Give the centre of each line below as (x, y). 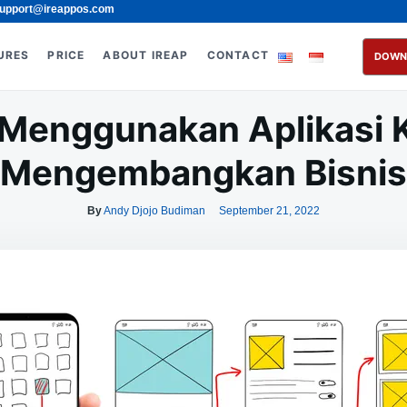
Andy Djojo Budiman (154, 211)
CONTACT (238, 55)
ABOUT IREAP (146, 55)
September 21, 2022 (269, 211)
